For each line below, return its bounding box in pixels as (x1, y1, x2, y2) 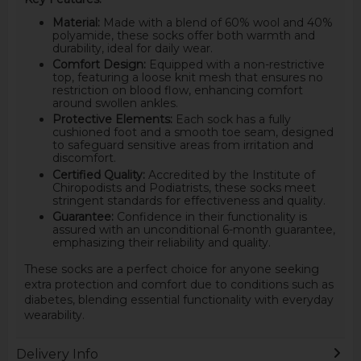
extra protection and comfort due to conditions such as (23, 276, 334, 292)
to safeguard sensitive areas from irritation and (52, 138, 313, 153)
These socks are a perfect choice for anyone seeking (23, 261, 319, 276)
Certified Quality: (52, 167, 145, 182)
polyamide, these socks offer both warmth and (52, 27, 315, 43)
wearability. (23, 307, 85, 322)
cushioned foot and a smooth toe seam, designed (52, 125, 334, 140)
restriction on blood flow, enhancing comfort (52, 83, 303, 98)
